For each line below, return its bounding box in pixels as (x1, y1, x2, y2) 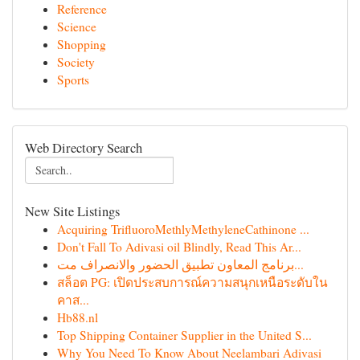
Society (57, 54, 95, 70)
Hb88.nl (57, 309, 98, 325)
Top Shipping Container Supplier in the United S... (57, 327, 312, 343)
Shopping (57, 36, 106, 52)
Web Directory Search (25, 138, 142, 157)
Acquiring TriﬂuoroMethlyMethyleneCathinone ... (57, 221, 309, 237)
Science (57, 18, 96, 35)
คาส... (57, 292, 89, 308)
